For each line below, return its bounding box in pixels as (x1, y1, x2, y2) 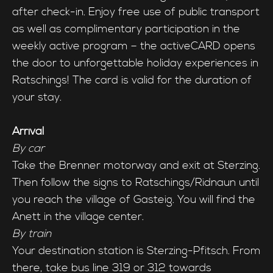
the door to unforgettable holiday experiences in (12, 56, 258, 71)
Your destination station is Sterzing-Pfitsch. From (12, 244, 261, 258)
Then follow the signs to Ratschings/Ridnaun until (12, 175, 259, 190)
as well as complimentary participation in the (12, 22, 240, 37)
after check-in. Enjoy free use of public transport (12, 5, 260, 19)
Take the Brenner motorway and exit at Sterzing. (12, 158, 260, 173)
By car (12, 141, 44, 156)
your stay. (12, 90, 62, 105)
